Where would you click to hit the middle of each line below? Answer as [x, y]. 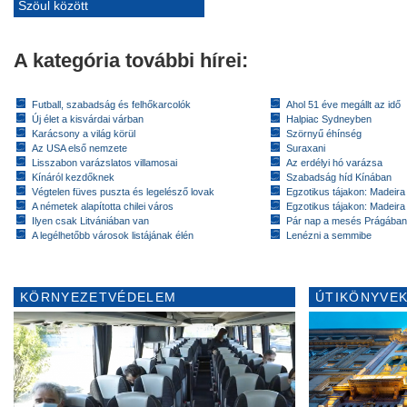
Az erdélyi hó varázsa [334, 162]
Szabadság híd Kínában [339, 177]
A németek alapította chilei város [103, 206]
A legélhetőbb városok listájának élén [113, 235]
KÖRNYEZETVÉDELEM [99, 297]
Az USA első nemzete [79, 148]
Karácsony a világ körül [84, 133]
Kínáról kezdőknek [73, 177]
